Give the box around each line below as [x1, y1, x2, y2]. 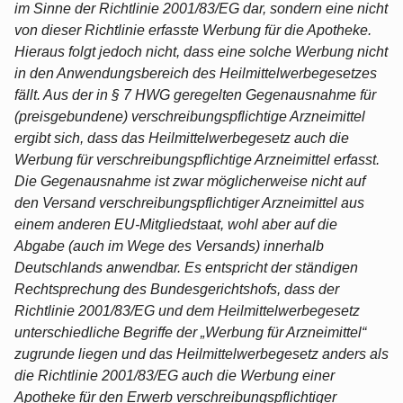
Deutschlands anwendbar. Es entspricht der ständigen [14, 259, 358, 275]
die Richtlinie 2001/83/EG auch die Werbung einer [14, 367, 335, 383]
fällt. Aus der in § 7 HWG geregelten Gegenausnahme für [14, 86, 376, 103]
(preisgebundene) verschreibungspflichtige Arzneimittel [14, 108, 365, 124]
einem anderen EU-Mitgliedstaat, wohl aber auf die [14, 216, 337, 232]
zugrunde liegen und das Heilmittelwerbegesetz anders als [14, 345, 389, 362]
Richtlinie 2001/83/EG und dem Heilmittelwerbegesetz [14, 302, 360, 318]
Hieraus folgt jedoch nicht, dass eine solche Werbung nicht [14, 43, 388, 59]
